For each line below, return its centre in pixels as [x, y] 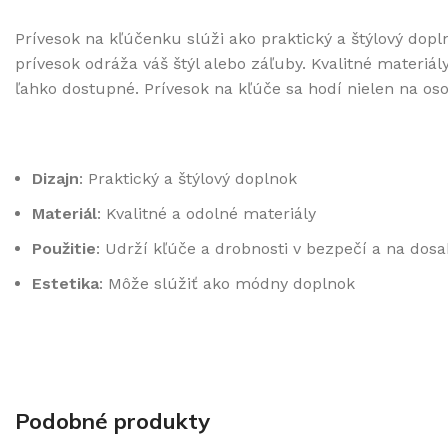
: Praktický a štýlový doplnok [188, 178]
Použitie [64, 248]
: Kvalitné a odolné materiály [206, 213]
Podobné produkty [112, 421]
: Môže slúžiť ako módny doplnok [227, 283]
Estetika [65, 283]
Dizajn [55, 178]
